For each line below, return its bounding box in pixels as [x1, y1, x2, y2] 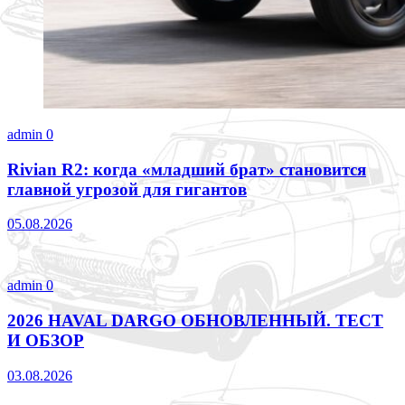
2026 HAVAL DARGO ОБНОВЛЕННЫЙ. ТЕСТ [7, 311, 383, 330]
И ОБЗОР [7, 331, 84, 350]
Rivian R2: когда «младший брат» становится [7, 159, 366, 179]
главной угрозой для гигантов [7, 179, 247, 199]
